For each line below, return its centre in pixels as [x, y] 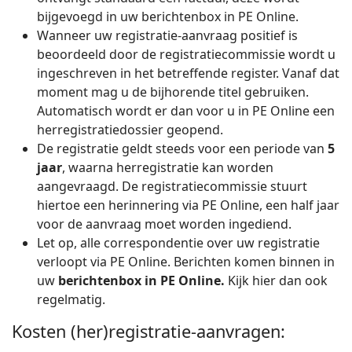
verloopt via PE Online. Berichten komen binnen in [186, 262]
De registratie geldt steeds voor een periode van [182, 148]
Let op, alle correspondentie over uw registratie [178, 243]
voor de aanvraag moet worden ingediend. [164, 224]
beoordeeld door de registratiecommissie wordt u [186, 54]
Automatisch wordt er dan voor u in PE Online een [186, 111]
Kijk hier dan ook [276, 280]
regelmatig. [71, 299]
